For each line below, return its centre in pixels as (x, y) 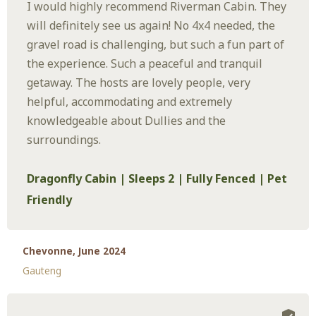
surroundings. (64, 139)
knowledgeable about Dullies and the (127, 120)
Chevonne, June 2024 (74, 251)
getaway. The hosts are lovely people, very (139, 82)
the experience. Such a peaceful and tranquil (145, 63)
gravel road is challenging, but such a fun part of (156, 44)
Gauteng (42, 271)
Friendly (50, 199)
